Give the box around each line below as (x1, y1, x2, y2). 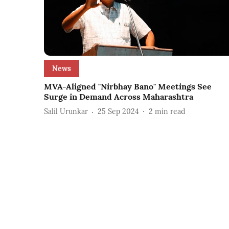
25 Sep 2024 (98, 107, 139, 117)
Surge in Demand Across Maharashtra (44, 91, 193, 102)
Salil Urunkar (44, 107, 88, 117)
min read (155, 107, 185, 117)
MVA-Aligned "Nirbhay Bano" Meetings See (44, 81, 212, 91)
